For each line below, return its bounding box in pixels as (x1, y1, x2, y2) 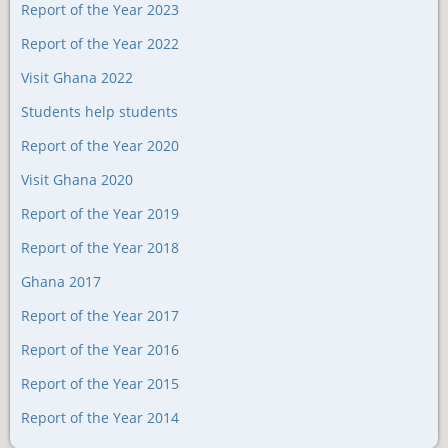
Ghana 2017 (21, 272, 101, 291)
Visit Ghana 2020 (21, 170, 133, 189)
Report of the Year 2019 (21, 204, 179, 223)
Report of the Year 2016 (21, 340, 179, 359)
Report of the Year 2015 (21, 374, 179, 393)
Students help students (21, 102, 178, 121)
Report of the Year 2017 (21, 306, 179, 325)
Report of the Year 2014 (21, 408, 179, 427)
